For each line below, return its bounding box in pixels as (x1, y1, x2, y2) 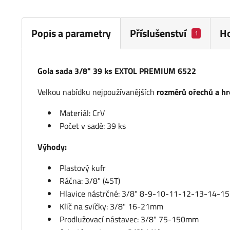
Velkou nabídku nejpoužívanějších (37, 86, 157, 99)
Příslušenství (130, 25, 186, 42)
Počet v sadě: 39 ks (60, 120, 126, 132)
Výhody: (37, 141, 67, 154)
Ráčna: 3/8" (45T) (60, 175, 120, 187)
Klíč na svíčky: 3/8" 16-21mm (60, 200, 163, 213)
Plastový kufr (60, 162, 106, 175)
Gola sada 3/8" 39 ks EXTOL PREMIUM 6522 (37, 65, 196, 78)
